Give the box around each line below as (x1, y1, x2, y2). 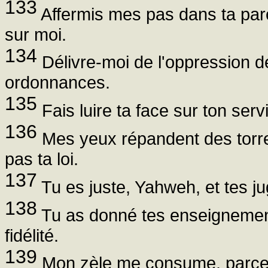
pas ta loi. (5, 149, 78, 169)
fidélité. (5, 225, 59, 245)
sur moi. (5, 24, 66, 44)
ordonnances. (5, 72, 110, 93)
